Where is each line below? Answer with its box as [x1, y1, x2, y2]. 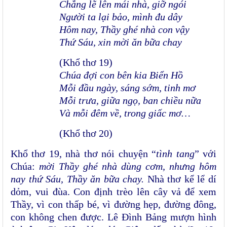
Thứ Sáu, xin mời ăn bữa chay [59, 36, 182, 48]
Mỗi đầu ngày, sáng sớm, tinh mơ [59, 82, 196, 94]
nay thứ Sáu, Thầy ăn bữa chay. [11, 173, 144, 185]
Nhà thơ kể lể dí [144, 173, 217, 185]
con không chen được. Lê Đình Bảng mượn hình [11, 211, 216, 223]
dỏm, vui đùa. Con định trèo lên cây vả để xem [11, 186, 216, 198]
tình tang [156, 148, 195, 160]
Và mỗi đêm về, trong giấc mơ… [59, 107, 191, 119]
